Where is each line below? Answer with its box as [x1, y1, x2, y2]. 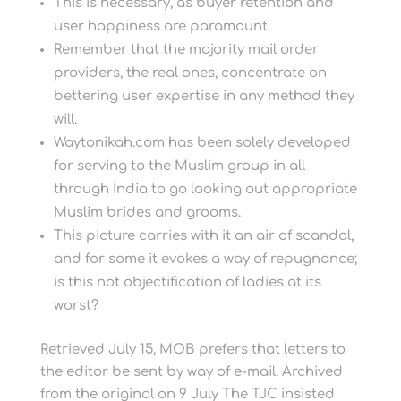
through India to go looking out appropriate [53, 182, 357, 197]
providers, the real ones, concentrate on [53, 65, 327, 81]
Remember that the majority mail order [53, 42, 319, 57]
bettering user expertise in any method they [53, 89, 354, 104]
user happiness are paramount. [53, 19, 270, 34]
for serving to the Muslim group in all [53, 158, 305, 174]
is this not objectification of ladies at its [53, 275, 321, 290]
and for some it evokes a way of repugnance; [53, 252, 357, 267]
